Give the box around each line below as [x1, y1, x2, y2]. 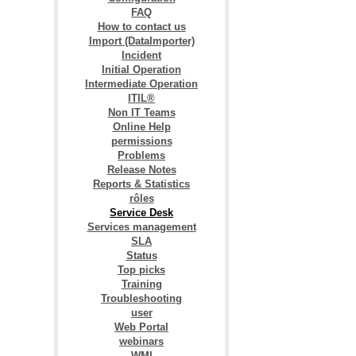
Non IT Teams [107, 106, 176, 118]
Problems [118, 149, 165, 161]
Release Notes [106, 164, 176, 176]
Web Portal [114, 321, 168, 333]
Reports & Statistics [93, 178, 190, 190]
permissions [110, 135, 172, 147]
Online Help [112, 121, 171, 133]
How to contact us [97, 21, 186, 33]
